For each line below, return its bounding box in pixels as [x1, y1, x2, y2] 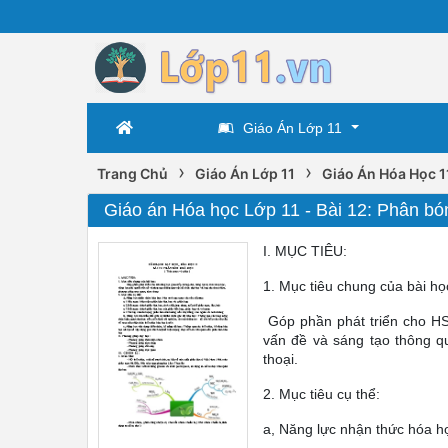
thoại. [263, 351, 298, 367]
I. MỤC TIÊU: [263, 243, 347, 259]
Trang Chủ [97, 165, 168, 182]
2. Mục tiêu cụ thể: [263, 386, 380, 402]
